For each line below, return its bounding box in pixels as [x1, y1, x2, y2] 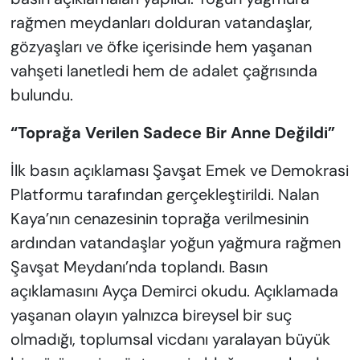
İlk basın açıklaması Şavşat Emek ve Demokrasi [10, 160, 349, 182]
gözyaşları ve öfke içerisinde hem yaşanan [10, 36, 312, 58]
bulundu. [10, 84, 73, 106]
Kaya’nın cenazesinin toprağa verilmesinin [10, 208, 309, 230]
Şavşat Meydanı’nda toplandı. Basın [10, 256, 268, 278]
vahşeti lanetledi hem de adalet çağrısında [10, 60, 317, 82]
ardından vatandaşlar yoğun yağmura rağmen [10, 232, 341, 254]
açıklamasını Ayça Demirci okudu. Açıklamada [10, 280, 338, 302]
